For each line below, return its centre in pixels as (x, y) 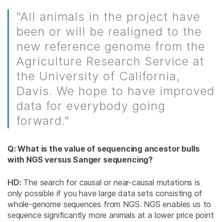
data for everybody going (91, 106)
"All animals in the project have (108, 17)
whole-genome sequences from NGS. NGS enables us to (110, 204)
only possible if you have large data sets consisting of (105, 194)
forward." (43, 121)
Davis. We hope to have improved (115, 91)
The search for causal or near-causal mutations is (111, 183)
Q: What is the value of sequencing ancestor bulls (104, 149)
